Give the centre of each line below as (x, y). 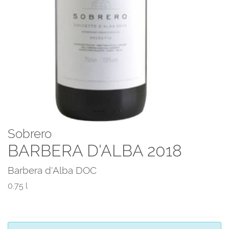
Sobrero (30, 134)
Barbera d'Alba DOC (52, 170)
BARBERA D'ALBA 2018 (95, 151)
